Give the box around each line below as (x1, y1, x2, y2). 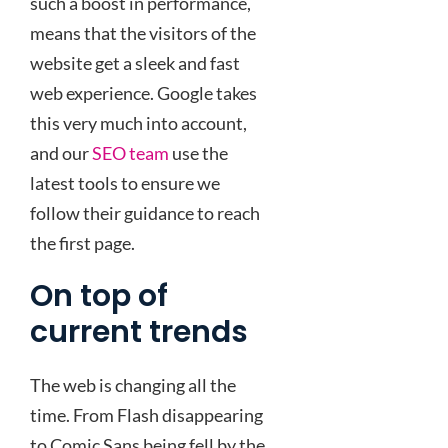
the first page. (30, 232, 135, 254)
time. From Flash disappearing (30, 404, 263, 426)
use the (169, 142, 228, 164)
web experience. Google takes (30, 82, 257, 104)
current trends (30, 311, 248, 353)
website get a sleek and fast (30, 52, 240, 74)
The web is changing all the (30, 374, 236, 396)
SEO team (92, 142, 169, 164)
